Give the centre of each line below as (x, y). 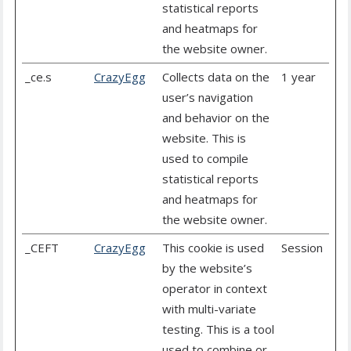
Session (302, 248)
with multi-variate (209, 309)
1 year (299, 77)
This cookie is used (213, 248)
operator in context (215, 289)
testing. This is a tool (218, 329)
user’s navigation (208, 98)
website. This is (204, 138)
